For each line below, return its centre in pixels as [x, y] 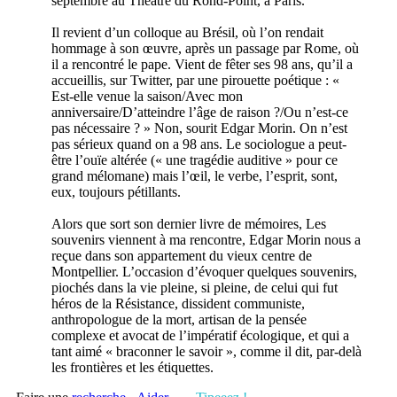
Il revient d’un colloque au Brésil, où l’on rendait [187, 32]
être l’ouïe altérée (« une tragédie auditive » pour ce [195, 160]
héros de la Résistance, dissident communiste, [178, 303]
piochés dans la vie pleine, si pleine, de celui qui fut [195, 287]
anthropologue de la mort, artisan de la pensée [179, 319]
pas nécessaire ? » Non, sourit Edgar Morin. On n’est [199, 128]
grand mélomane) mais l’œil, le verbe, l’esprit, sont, [195, 175]
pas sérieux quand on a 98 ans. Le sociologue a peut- [199, 144]
